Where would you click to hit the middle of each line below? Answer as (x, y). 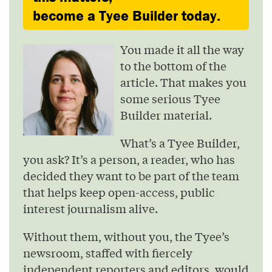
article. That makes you (183, 82)
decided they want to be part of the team (131, 176)
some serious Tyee (170, 99)
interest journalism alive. (90, 209)
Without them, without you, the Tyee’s (126, 236)
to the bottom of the (173, 66)
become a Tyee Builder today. (127, 16)
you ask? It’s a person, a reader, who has (129, 159)
